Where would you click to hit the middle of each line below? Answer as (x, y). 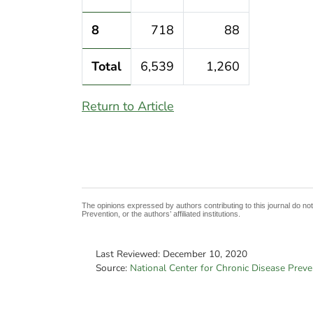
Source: (113, 268)
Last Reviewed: (129, 254)
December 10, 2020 (205, 254)
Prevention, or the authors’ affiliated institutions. (161, 213)
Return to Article (128, 107)
